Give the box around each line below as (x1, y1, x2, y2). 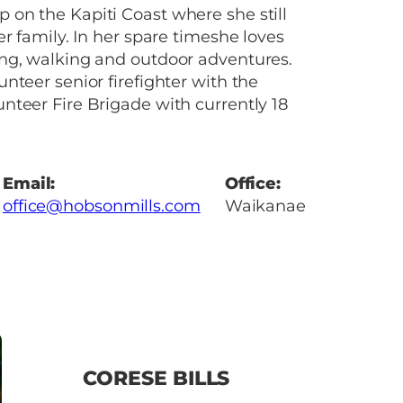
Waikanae (224, 195, 306, 216)
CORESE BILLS (82, 366, 230, 391)
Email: (2, 173, 56, 193)
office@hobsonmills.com (2, 195, 201, 216)
